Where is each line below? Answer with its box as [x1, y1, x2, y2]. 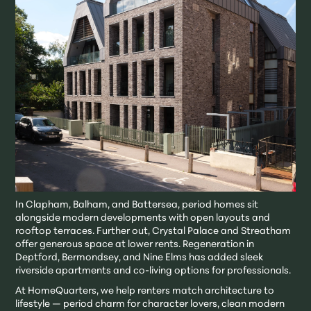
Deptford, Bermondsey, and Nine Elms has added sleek [15, 253, 264, 264]
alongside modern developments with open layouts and [15, 213, 271, 224]
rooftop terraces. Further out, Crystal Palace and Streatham [15, 226, 292, 237]
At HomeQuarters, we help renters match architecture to [15, 286, 275, 297]
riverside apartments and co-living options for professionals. [15, 266, 292, 277]
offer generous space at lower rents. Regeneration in [15, 239, 255, 251]
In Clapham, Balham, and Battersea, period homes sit [15, 200, 259, 211]
